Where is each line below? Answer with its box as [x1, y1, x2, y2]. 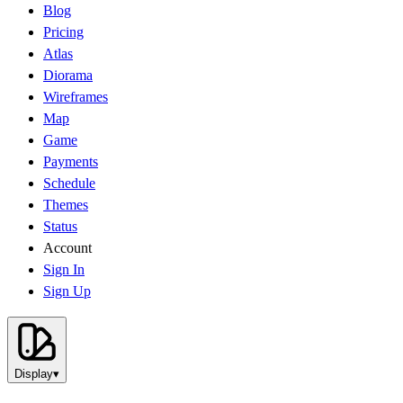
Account [43, 239, 92, 255]
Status [43, 218, 77, 234]
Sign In [43, 261, 85, 277]
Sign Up [43, 282, 91, 299]
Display [14, 366, 53, 381]
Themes [43, 196, 88, 212]
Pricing [43, 23, 84, 40]
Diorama [43, 67, 93, 83]
